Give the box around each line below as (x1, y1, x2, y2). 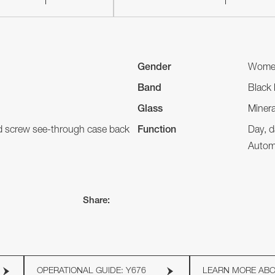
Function (137, 125, 176, 136)
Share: (83, 196, 110, 206)
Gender (137, 63, 171, 73)
